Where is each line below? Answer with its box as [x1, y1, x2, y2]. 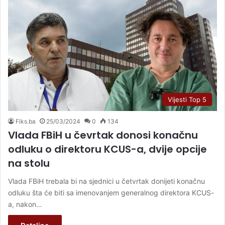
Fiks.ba [16, 117, 36, 125]
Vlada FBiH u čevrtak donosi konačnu [8, 128, 198, 142]
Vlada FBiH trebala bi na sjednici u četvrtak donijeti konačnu [8, 176, 205, 185]
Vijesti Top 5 [168, 95, 206, 103]
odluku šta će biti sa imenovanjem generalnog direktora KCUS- [8, 188, 214, 197]
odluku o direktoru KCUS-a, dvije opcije [8, 142, 207, 156]
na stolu [8, 156, 50, 170]
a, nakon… [8, 199, 42, 208]
